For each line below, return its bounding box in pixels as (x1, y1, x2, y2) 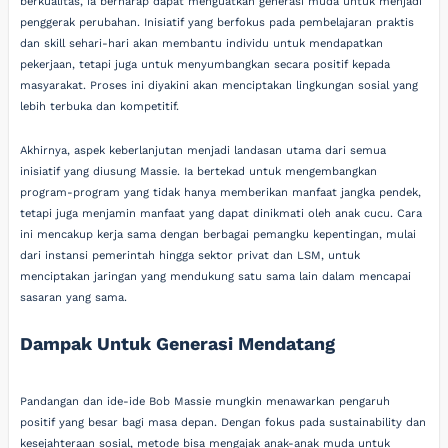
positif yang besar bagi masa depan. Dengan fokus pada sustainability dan (20, 415, 427, 429)
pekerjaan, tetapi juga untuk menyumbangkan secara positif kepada (20, 58, 391, 71)
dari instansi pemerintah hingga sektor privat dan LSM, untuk (20, 248, 361, 262)
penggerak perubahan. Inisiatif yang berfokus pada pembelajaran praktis (20, 16, 415, 29)
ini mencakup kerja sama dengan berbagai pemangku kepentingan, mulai (20, 227, 417, 241)
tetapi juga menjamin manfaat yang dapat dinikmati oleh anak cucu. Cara (20, 206, 423, 220)
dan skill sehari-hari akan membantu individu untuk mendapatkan (20, 37, 384, 50)
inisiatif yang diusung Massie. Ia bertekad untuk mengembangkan (20, 164, 378, 178)
